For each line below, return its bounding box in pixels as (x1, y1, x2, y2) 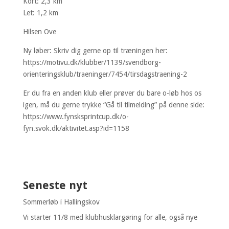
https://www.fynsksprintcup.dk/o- (22, 112, 129, 121)
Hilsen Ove (22, 27, 56, 36)
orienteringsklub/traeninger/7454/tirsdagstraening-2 (22, 70, 187, 78)
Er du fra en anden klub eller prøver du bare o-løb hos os (22, 88, 201, 97)
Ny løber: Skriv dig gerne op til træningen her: (22, 46, 168, 55)
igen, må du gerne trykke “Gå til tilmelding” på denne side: (22, 100, 204, 109)
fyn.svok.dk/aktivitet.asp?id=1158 (22, 124, 129, 132)
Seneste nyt (22, 178, 87, 192)
